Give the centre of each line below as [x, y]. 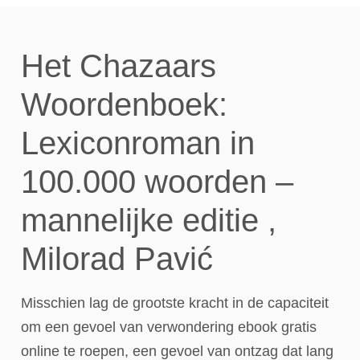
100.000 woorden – [157, 182]
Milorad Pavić [117, 259]
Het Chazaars [119, 66]
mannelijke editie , [149, 220]
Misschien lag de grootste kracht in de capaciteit [175, 303]
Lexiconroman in [138, 143]
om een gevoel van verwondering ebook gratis [169, 327]
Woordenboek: [124, 104]
